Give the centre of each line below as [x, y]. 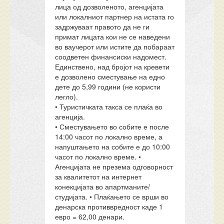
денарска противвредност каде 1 [109, 206]
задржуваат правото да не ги [102, 26]
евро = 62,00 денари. [90, 216]
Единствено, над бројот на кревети [112, 66]
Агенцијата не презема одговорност [114, 166]
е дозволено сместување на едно [110, 76]
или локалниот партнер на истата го [115, 16]
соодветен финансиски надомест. [111, 56]
